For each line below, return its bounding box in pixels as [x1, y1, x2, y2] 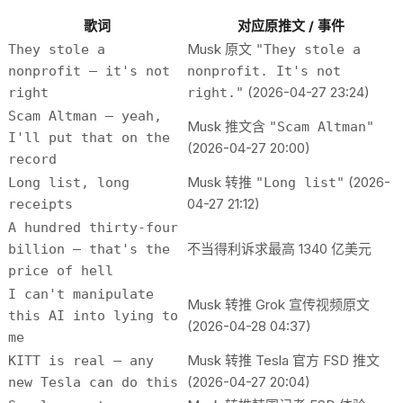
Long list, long [8, 175, 130, 192]
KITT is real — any [8, 353, 154, 370]
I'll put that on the [8, 130, 170, 147]
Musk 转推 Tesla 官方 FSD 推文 [187, 352, 380, 370]
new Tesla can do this [8, 374, 178, 391]
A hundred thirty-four [8, 219, 178, 237]
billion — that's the [8, 241, 170, 258]
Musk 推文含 [187, 118, 269, 136]
